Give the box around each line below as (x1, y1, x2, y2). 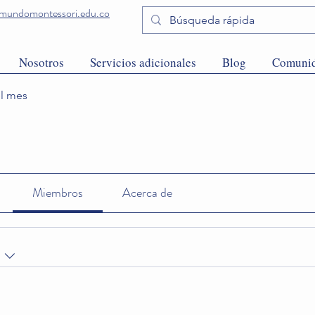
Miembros (32, 184, 83, 202)
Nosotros (18, 54, 64, 70)
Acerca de (122, 184, 173, 202)
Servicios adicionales (89, 54, 196, 70)
